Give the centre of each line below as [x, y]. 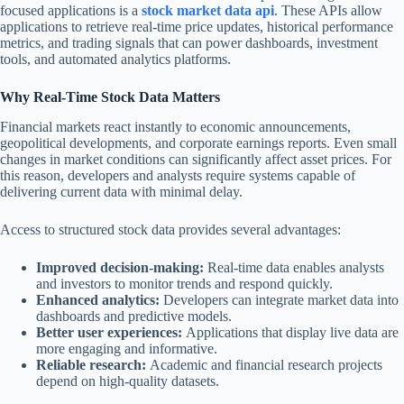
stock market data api [208, 10]
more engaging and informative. [127, 348]
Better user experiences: [109, 332]
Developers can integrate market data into [279, 299]
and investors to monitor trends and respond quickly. [184, 283]
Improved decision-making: [120, 267]
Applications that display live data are [290, 332]
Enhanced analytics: [98, 299]
